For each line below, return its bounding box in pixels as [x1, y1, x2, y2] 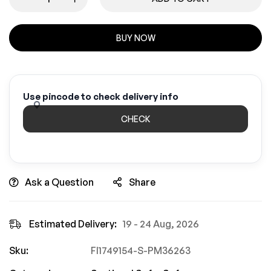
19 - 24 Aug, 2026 [123, 218, 199, 230]
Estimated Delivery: [29, 218, 117, 230]
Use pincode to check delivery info [23, 91, 178, 102]
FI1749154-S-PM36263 [91, 244, 191, 256]
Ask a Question [25, 176, 94, 188]
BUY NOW [116, 33, 155, 43]
